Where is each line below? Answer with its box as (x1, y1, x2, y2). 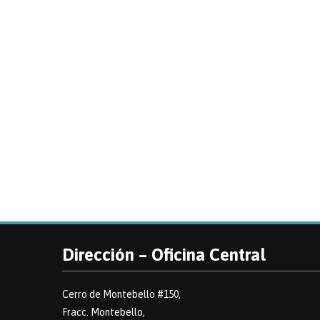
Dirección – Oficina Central (62, 245, 266, 264)
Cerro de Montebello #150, (62, 289, 181, 300)
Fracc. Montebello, (62, 306, 145, 318)
